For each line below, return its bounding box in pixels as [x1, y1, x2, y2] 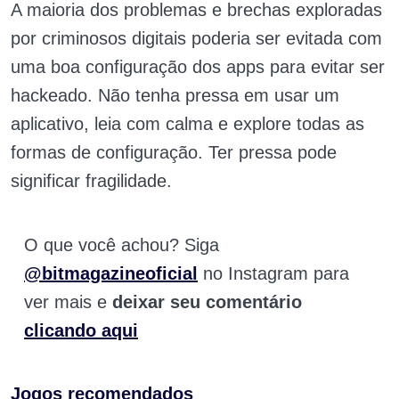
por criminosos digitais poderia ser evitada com [11, 28, 382, 49]
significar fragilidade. [11, 171, 172, 191]
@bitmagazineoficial [24, 264, 198, 284]
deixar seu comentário [112, 292, 302, 313]
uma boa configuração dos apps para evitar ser [11, 57, 385, 77]
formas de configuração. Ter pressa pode [11, 142, 337, 163]
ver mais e [24, 292, 112, 313]
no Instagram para [203, 264, 349, 284]
